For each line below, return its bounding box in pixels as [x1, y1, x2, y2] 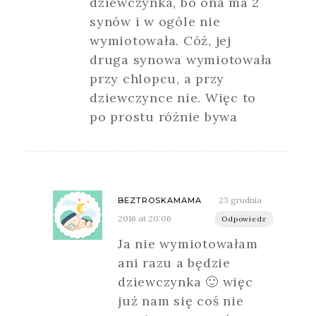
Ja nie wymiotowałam [118, 235, 258, 252]
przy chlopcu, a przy [90, 70, 224, 87]
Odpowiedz [221, 214, 267, 224]
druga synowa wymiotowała [90, 51, 272, 68]
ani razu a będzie [118, 254, 231, 271]
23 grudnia [219, 194, 262, 205]
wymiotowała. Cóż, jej [90, 32, 231, 49]
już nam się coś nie [118, 292, 244, 309]
